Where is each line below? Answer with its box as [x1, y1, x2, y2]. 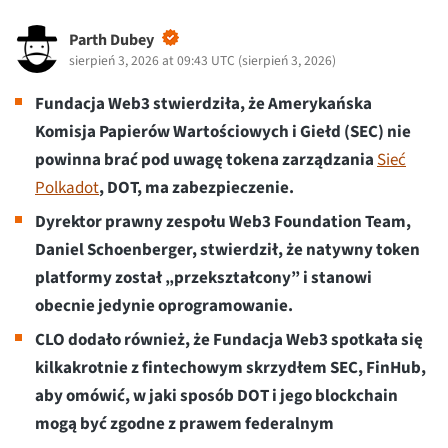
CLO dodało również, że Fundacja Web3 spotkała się [35, 328, 423, 353]
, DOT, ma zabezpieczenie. [99, 176, 294, 201]
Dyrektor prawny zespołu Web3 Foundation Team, [35, 210, 411, 235]
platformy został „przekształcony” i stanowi [35, 266, 372, 291]
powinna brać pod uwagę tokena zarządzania [35, 148, 377, 173]
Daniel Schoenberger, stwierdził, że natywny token [35, 238, 420, 263]
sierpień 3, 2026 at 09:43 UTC [68, 51, 235, 71]
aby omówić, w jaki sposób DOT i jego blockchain [35, 384, 398, 409]
